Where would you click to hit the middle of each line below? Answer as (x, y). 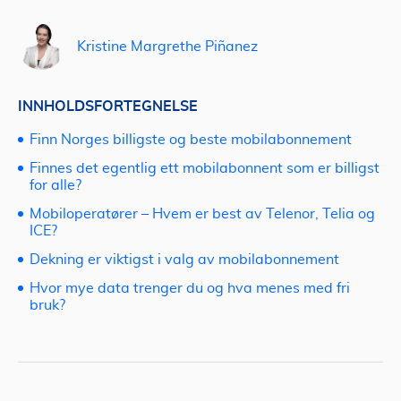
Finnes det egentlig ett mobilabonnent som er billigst (205, 168)
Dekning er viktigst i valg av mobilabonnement (184, 260)
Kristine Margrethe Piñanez (167, 46)
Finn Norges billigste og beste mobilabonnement (191, 140)
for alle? (55, 185)
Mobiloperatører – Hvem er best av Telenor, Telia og (202, 214)
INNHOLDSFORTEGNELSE (108, 106)
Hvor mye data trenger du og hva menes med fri (190, 288)
